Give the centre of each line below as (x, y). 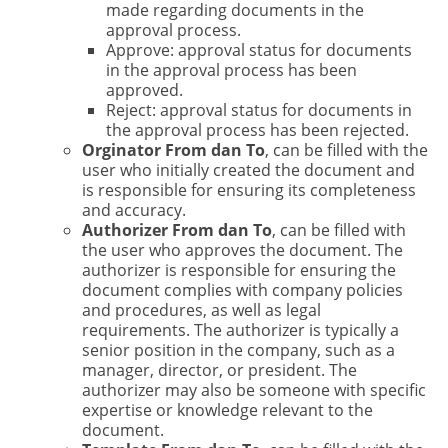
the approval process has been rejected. (257, 129)
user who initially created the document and (248, 169)
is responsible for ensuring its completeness (248, 189)
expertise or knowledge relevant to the (227, 409)
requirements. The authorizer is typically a (240, 329)
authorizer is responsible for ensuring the (238, 269)
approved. (144, 89)
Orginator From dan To (173, 149)
